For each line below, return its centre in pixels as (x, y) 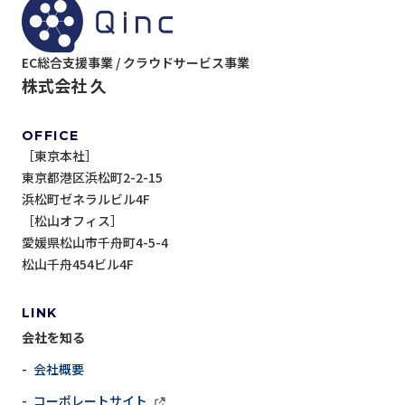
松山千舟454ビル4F (78, 264)
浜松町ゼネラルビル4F (86, 199)
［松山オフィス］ (72, 221)
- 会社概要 (53, 369)
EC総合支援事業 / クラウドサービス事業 (136, 63)
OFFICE (51, 136)
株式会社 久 (64, 85)
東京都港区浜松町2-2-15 (92, 178)
